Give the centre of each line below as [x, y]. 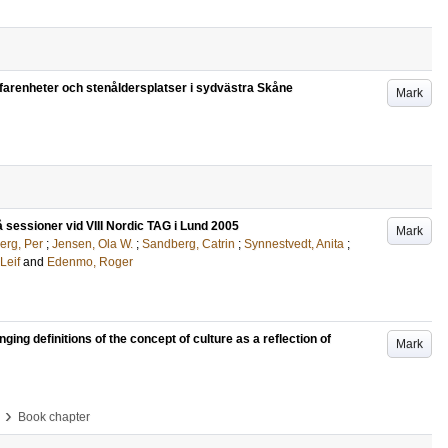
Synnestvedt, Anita [294, 244]
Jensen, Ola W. [92, 244]
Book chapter [54, 417]
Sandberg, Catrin [188, 244]
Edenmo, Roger [90, 262]
